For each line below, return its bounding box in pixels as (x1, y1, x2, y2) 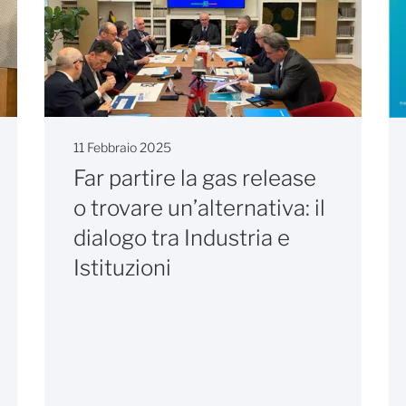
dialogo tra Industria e (73, 225, 290, 252)
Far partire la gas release (73, 165, 316, 192)
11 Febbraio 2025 (73, 140, 171, 156)
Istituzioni (73, 255, 171, 282)
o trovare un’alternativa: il (73, 195, 325, 222)
